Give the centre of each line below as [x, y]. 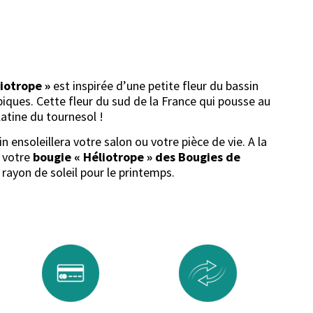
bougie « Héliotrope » [93, 157]
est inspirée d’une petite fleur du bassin [154, 85]
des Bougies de [198, 157]
